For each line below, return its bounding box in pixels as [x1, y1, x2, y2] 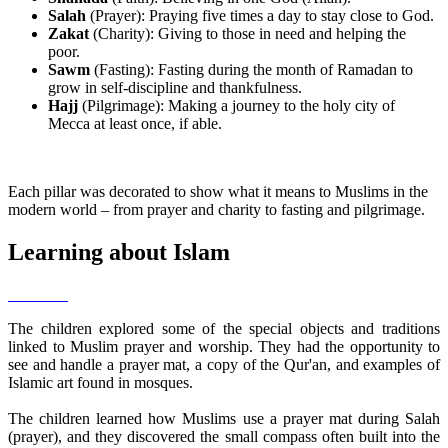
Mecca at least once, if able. [48, 114, 222, 132]
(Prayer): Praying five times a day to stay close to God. [90, 6, 434, 24]
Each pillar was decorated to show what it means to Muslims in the [8, 182, 428, 200]
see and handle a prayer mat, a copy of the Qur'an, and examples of [8, 355, 440, 373]
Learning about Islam [8, 238, 230, 265]
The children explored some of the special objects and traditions [8, 319, 440, 337]
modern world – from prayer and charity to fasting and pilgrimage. [8, 200, 425, 218]
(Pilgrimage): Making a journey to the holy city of [82, 96, 395, 114]
